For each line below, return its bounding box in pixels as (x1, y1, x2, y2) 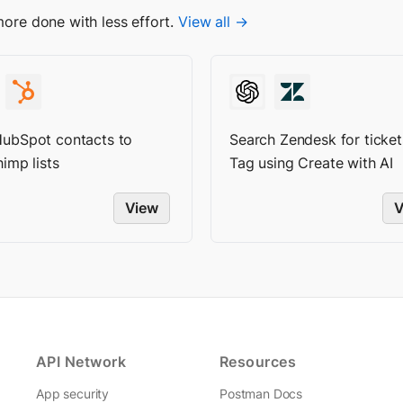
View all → (178, 13, 248, 31)
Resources (219, 353, 297, 371)
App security (36, 386, 110, 401)
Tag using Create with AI (229, 154, 394, 172)
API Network (36, 353, 127, 371)
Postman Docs (219, 386, 303, 401)
